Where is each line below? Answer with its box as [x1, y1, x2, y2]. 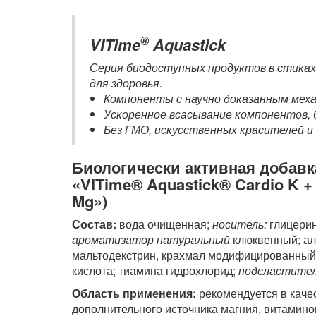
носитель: [212, 216, 267, 233]
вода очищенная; [116, 216, 212, 233]
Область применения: [72, 285, 196, 302]
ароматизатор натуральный [72, 231, 230, 248]
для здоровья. [90, 75, 162, 92]
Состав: [72, 216, 116, 233]
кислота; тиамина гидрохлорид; [72, 262, 238, 279]
